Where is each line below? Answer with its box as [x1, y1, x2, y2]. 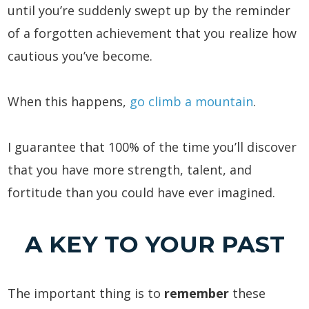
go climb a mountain [130, 93, 254, 110]
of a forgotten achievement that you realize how [8, 24, 297, 41]
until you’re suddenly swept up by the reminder [8, 1, 291, 19]
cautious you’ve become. [8, 47, 153, 64]
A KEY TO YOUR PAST [24, 230, 285, 258]
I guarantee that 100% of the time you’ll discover [8, 139, 297, 156]
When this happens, [8, 93, 130, 110]
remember [164, 285, 230, 302]
